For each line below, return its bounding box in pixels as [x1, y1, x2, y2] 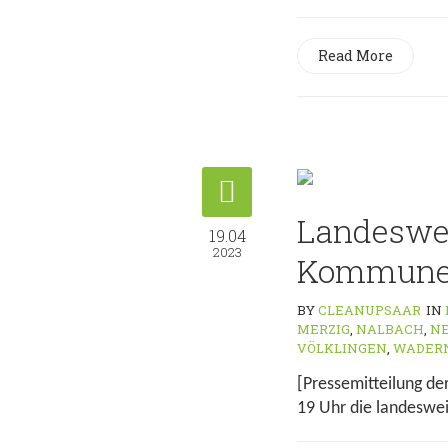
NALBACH [356, 320, 424, 338]
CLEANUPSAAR [318, 301, 421, 319]
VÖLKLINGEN [297, 339, 387, 357]
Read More [318, 46, 393, 65]
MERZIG [297, 320, 350, 338]
